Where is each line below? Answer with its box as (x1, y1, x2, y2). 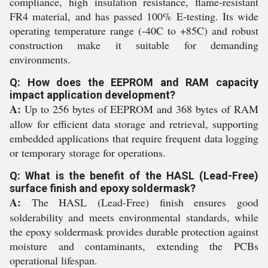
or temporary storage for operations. (10, 145, 166, 160)
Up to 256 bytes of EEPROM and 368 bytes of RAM (21, 101, 258, 116)
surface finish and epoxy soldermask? (10, 181, 196, 194)
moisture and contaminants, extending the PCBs (10, 238, 258, 253)
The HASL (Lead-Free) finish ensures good (21, 194, 258, 209)
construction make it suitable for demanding (10, 37, 258, 52)
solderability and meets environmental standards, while (10, 209, 258, 224)
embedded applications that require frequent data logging (10, 130, 258, 145)
